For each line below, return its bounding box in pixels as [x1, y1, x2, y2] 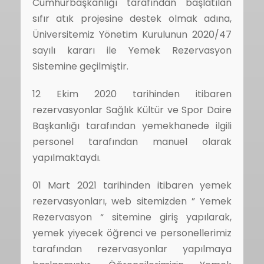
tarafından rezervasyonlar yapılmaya [32, 242, 232, 256]
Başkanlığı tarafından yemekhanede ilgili [32, 119, 232, 133]
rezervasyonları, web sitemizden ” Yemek [32, 194, 232, 208]
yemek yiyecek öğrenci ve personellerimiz [32, 226, 232, 240]
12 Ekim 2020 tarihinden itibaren [32, 87, 232, 101]
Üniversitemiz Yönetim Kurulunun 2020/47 [32, 28, 232, 41]
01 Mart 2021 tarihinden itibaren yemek [32, 179, 232, 192]
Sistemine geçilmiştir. [32, 60, 128, 73]
